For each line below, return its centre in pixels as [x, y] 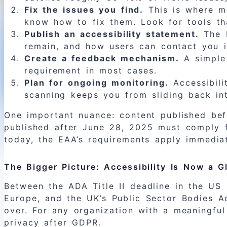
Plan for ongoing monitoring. [97, 83]
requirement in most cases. [91, 71]
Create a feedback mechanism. [102, 59]
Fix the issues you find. [84, 10]
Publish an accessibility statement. [112, 34]
